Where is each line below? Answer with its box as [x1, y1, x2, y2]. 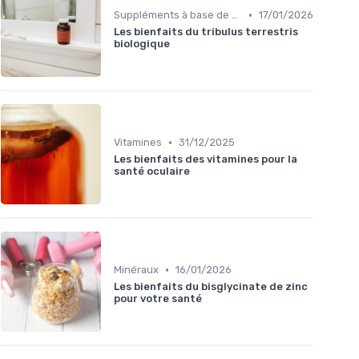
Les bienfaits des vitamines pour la [114, 153, 297, 166]
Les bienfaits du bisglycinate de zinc [114, 280, 308, 293]
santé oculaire [114, 165, 190, 178]
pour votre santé [114, 292, 202, 305]
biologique [114, 38, 170, 50]
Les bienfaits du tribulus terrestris [114, 26, 298, 38]
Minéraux [114, 264, 159, 276]
